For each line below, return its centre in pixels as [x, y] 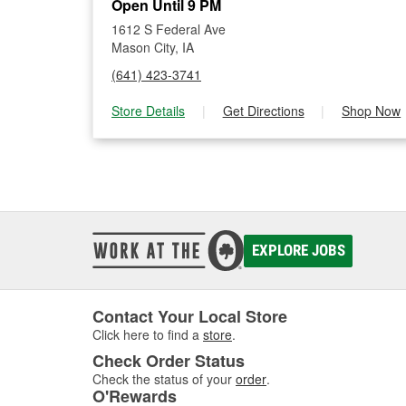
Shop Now [372, 111]
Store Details [148, 111]
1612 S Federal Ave [169, 29]
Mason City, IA [153, 47]
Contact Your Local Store [190, 316]
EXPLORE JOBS [298, 250]
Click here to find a [148, 334]
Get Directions [263, 111]
